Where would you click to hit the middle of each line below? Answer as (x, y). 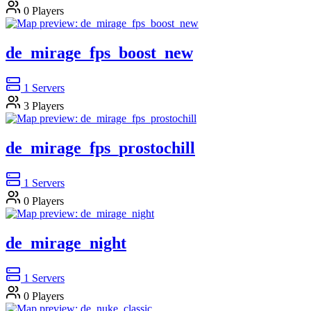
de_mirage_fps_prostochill (100, 148)
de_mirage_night (66, 243)
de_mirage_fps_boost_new (99, 53)
